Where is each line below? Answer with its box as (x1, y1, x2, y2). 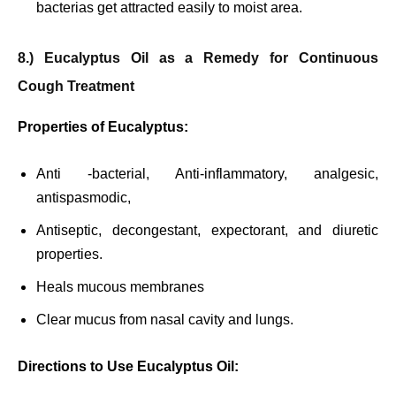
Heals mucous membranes (36, 279, 204, 295)
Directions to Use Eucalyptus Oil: (18, 359, 239, 375)
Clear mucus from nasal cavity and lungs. (36, 312, 293, 328)
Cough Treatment (18, 79, 134, 95)
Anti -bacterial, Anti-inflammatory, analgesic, (36, 166, 378, 182)
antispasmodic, (36, 190, 131, 206)
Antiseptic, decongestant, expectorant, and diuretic (36, 223, 378, 239)
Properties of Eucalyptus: (18, 119, 188, 135)
